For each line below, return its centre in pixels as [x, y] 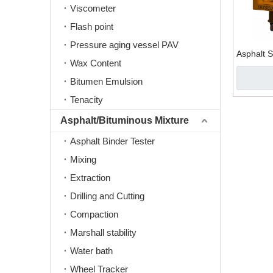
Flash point [92, 27]
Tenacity [87, 100]
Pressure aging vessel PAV [124, 45]
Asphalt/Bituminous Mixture [125, 120]
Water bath [91, 251]
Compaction [94, 214]
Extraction [90, 178]
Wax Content [96, 63]
